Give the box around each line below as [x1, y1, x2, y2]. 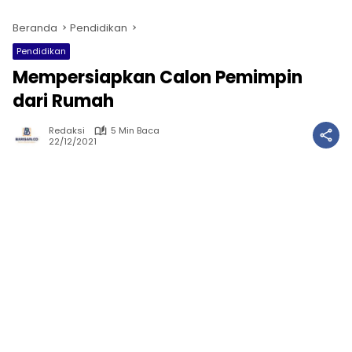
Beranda [13, 20, 57, 35]
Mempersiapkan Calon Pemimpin [13, 65, 302, 90]
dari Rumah [13, 89, 114, 113]
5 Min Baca [111, 124, 159, 137]
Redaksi [49, 124, 85, 137]
